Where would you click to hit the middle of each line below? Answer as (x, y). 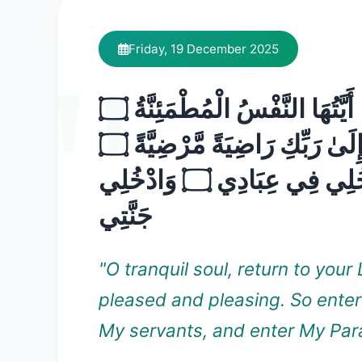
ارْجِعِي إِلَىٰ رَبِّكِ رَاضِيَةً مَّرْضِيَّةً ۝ (113, 144)
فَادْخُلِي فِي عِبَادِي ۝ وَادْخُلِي (140, 180)
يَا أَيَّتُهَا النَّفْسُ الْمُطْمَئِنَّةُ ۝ (113, 109)
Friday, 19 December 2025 (204, 49)
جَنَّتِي (126, 215)
